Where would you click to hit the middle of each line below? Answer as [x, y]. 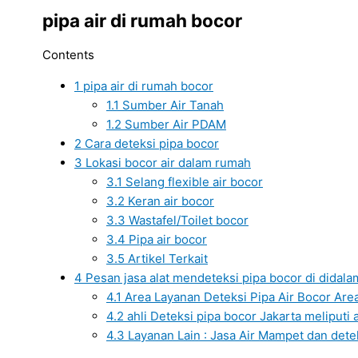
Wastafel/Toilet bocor [187, 220]
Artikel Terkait [166, 258]
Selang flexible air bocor [193, 181]
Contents [68, 54]
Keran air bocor [169, 201]
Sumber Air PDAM [174, 124]
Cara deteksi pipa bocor [150, 143]
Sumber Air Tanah [171, 105]
